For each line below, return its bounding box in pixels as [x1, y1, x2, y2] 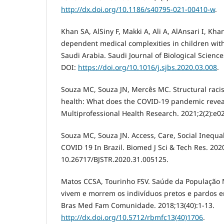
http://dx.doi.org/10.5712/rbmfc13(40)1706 [61, 212, 203, 222]
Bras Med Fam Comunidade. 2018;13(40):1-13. [61, 200, 214, 210]
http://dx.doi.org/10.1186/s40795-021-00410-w [61, 4, 215, 14]
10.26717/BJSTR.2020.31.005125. [61, 154, 168, 164]
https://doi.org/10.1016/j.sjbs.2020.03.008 [78, 62, 217, 72]
